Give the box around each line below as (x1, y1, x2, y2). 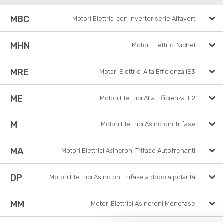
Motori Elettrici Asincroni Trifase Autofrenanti (61, 147, 195, 154)
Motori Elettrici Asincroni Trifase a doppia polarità (49, 173, 195, 181)
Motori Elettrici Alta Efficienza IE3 (99, 68, 195, 75)
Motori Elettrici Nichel (131, 41, 195, 49)
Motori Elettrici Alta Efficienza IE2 (99, 94, 195, 102)
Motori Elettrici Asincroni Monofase (90, 200, 195, 207)
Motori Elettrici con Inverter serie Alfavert (72, 15, 195, 22)
